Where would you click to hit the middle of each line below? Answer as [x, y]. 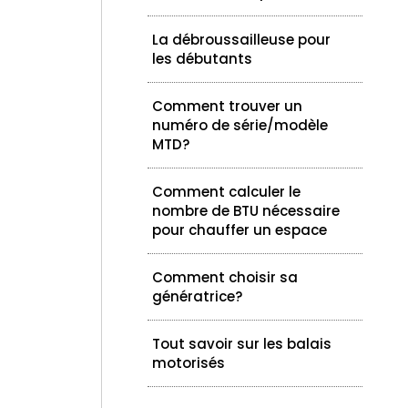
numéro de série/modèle [240, 125]
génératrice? [198, 296]
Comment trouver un [228, 106]
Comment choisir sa [225, 277]
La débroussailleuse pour [242, 39]
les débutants [203, 58]
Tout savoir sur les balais [242, 343]
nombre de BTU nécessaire [246, 210]
